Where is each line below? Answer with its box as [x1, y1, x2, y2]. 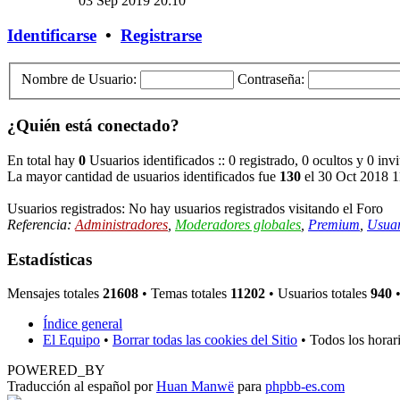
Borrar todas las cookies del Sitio [112, 332, 297, 348]
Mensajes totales [7, 286, 103, 302]
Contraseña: [237, 71, 304, 87]
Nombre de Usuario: [21, 71, 137, 87]
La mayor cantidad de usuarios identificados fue [7, 168, 279, 184]
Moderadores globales [175, 216, 301, 232]
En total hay [7, 152, 79, 168]
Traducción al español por [7, 379, 156, 395]
